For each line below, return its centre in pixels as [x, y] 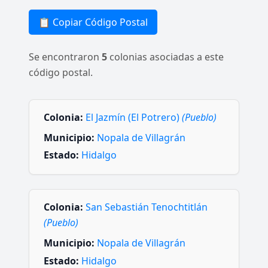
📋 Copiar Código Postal [93, 22]
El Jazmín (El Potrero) [134, 117]
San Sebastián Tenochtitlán [147, 207]
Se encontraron [65, 57]
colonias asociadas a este [165, 57]
